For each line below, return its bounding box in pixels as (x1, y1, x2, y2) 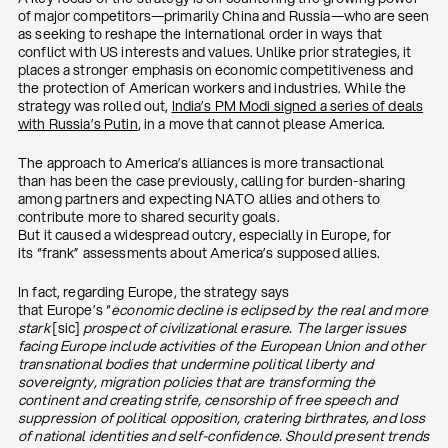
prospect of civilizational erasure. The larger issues (79, 318, 407, 338)
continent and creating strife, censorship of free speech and (18, 390, 398, 410)
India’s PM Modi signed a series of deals (171, 96, 424, 116)
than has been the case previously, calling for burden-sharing (18, 171, 406, 191)
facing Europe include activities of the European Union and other (18, 336, 425, 356)
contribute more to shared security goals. (18, 207, 280, 227)
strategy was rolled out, (18, 96, 172, 116)
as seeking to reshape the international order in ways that (18, 24, 383, 44)
